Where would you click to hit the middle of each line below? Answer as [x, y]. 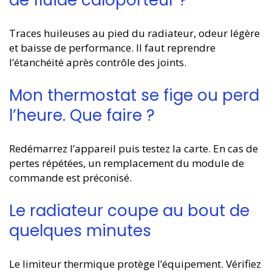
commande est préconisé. [70, 177]
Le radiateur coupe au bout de [129, 210]
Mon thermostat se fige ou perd [134, 95]
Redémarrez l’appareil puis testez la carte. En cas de [134, 148]
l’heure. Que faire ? [82, 115]
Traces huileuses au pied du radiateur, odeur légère [134, 33]
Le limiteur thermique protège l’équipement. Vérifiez [135, 263]
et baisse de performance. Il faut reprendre [112, 47]
